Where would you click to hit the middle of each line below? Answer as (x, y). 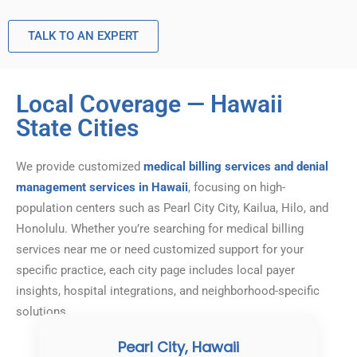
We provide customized (80, 167)
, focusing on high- (237, 188)
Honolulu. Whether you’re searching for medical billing (160, 229)
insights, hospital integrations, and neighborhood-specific (168, 291)
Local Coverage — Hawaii (149, 104)
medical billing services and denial (236, 167)
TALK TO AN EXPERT (83, 36)
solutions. (43, 312)
